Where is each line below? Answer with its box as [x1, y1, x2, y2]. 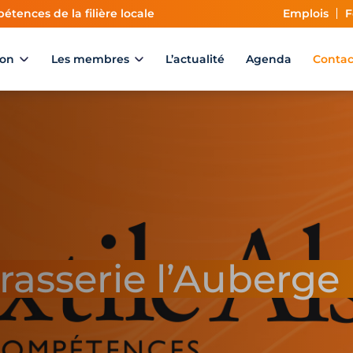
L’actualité [165, 52, 225, 66]
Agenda [245, 52, 292, 66]
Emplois [283, 6, 329, 20]
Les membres [50, 52, 129, 66]
